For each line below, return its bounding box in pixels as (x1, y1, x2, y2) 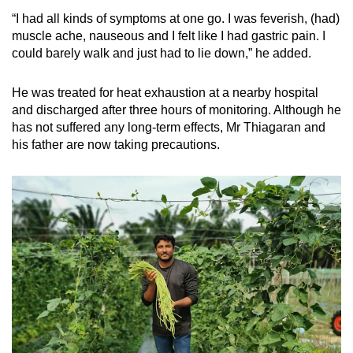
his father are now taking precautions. (12, 137, 220, 151)
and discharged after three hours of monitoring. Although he (12, 102, 341, 117)
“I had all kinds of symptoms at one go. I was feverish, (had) (12, 11, 340, 25)
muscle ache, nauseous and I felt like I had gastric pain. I (12, 28, 325, 43)
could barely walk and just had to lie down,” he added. (12, 46, 314, 60)
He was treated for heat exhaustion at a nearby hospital (12, 85, 318, 99)
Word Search (84, 92, 162, 106)
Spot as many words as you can (84, 113, 243, 126)
